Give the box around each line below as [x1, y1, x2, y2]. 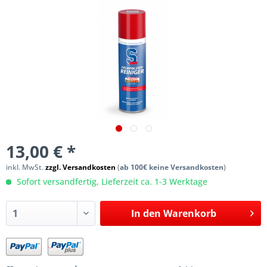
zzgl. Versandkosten [45, 162, 116, 172]
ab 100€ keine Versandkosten [120, 162, 223, 172]
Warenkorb [163, 206, 216, 220]
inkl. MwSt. [6, 162, 45, 172]
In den [131, 206, 161, 220]
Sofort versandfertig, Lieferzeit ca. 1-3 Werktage [14, 175, 207, 187]
